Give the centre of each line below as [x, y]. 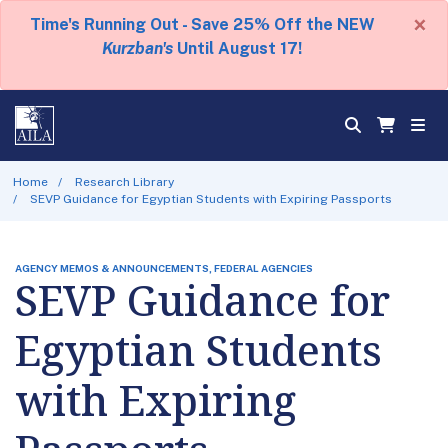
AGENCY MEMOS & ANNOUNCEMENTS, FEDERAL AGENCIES [164, 267]
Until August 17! [237, 48]
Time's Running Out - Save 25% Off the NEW [202, 24]
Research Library [125, 181]
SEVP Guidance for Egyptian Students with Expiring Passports [211, 198]
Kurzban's [137, 48]
